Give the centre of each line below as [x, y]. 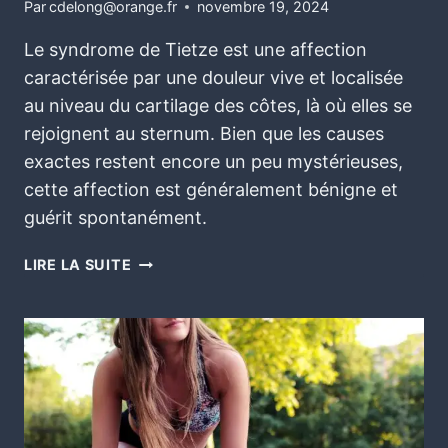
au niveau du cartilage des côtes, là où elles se [218, 106]
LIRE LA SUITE [78, 265]
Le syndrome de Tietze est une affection [195, 50]
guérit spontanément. [115, 218]
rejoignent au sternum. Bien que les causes [204, 134]
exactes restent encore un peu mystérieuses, [213, 162]
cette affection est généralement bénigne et [211, 190]
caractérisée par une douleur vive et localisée [213, 78]
